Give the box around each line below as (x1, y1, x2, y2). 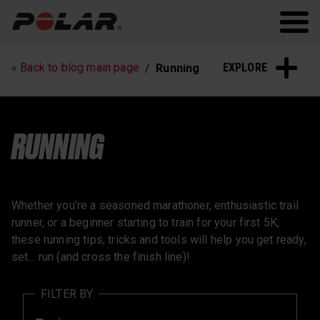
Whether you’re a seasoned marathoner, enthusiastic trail (11, 198, 299, 212)
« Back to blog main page (11, 61, 139, 75)
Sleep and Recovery (163, 69, 273, 83)
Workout (163, 46, 211, 60)
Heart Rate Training (23, 69, 131, 83)
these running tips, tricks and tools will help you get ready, (11, 232, 306, 246)
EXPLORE (222, 60, 267, 74)
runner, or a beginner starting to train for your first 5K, (11, 215, 280, 229)
